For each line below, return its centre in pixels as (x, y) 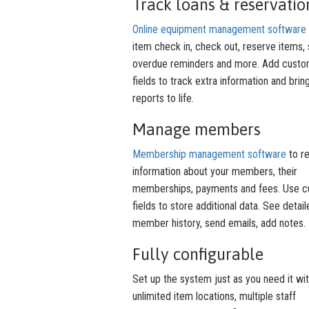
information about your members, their (215, 172)
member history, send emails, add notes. (219, 223)
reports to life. (163, 99)
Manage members (197, 130)
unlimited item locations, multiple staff (214, 297)
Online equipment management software (219, 30)
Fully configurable (198, 255)
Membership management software (209, 154)
